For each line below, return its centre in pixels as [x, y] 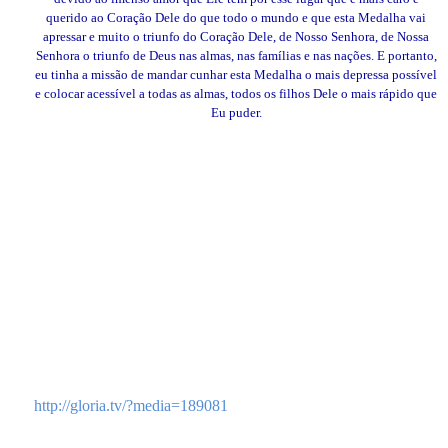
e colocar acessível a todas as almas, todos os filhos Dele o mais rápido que [236, 93]
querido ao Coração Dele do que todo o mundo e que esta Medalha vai [236, 17]
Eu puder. [236, 112]
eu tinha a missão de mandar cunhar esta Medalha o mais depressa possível [236, 74]
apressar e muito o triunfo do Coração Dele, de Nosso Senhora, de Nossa [236, 36]
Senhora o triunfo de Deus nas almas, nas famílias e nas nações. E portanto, [236, 55]
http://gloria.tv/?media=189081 [131, 405]
